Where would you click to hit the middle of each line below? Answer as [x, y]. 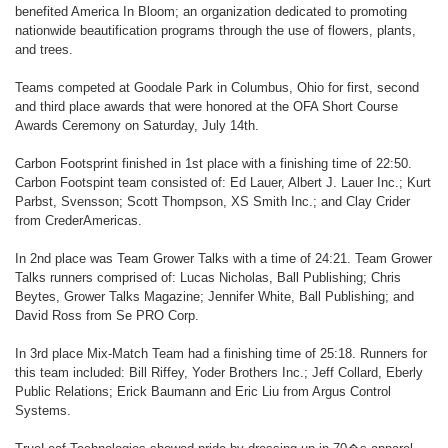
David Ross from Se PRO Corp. [107, 315]
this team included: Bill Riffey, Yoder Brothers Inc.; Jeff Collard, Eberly [219, 372]
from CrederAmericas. [78, 220]
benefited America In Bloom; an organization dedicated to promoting [211, 11]
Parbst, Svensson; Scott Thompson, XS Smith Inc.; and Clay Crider [212, 201]
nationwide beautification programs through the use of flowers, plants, [215, 30]
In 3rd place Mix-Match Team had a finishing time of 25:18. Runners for [221, 353]
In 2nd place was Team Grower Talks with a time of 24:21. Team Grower [223, 258]
